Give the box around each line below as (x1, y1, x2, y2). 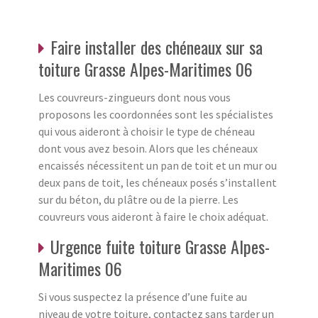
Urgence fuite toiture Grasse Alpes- (50, 233, 270, 259)
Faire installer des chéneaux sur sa (50, 33, 263, 60)
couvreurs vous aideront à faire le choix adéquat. (38, 209, 268, 224)
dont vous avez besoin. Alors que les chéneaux (38, 141, 258, 155)
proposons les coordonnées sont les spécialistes (38, 106, 273, 121)
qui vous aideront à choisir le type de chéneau (38, 124, 255, 138)
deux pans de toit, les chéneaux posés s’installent (38, 175, 277, 190)
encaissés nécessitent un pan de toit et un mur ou (38, 158, 277, 172)
